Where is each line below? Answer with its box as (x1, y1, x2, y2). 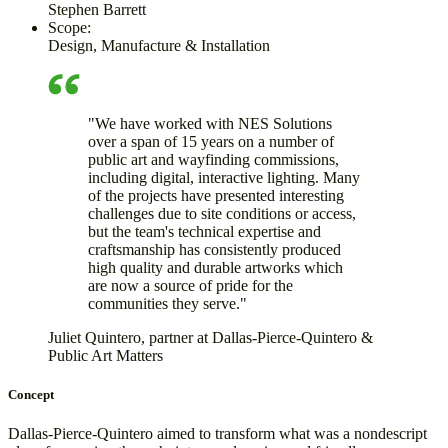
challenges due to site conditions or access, (88, 204, 356, 222)
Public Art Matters (48, 346, 163, 364)
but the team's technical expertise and (88, 222, 321, 240)
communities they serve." (88, 294, 247, 312)
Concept (8, 386, 54, 402)
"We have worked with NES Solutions (88, 114, 332, 132)
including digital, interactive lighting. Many (88, 168, 360, 186)
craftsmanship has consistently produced (88, 240, 341, 258)
